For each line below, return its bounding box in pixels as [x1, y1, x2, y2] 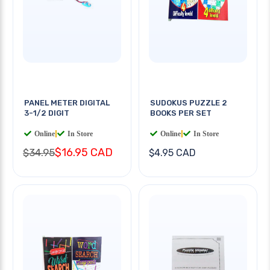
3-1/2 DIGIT [24, 108, 69, 118]
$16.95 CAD [55, 145, 113, 159]
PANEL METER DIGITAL [24, 98, 110, 107]
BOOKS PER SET [150, 108, 212, 118]
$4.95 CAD [149, 146, 196, 159]
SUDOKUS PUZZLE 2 [150, 98, 227, 107]
